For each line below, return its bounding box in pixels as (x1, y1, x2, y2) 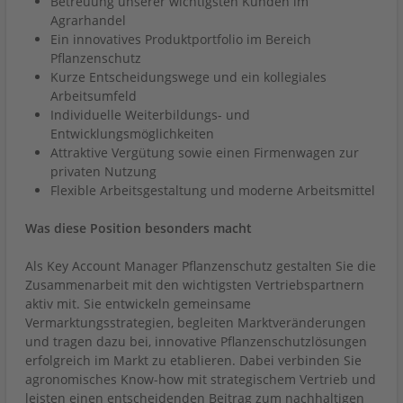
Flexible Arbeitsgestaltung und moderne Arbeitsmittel (50, 182, 375, 199)
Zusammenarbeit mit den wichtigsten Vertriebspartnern (25, 276, 364, 293)
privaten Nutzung (50, 163, 157, 180)
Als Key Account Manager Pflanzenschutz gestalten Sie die (25, 257, 376, 274)
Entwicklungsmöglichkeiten (50, 125, 214, 142)
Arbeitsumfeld (50, 87, 137, 104)
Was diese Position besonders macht (25, 219, 252, 237)
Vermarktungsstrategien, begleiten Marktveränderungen (25, 314, 366, 331)
